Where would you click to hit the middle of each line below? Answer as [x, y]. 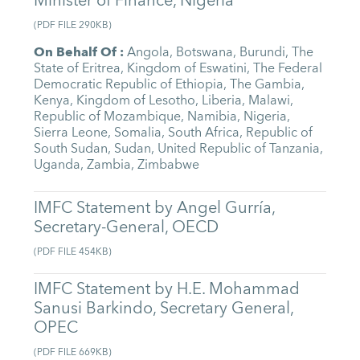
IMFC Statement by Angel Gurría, [155, 207]
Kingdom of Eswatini [187, 68]
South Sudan [71, 148]
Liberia [222, 100]
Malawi [270, 100]
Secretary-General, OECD [127, 227]
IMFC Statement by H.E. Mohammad [167, 289]
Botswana [205, 52]
